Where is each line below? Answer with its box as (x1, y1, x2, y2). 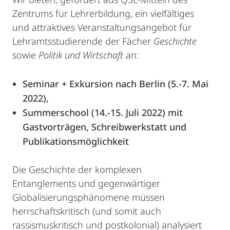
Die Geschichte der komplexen (12, 163, 142, 176)
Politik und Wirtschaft (39, 49, 123, 62)
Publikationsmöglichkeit (23, 135, 129, 148)
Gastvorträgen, (23, 121, 91, 133)
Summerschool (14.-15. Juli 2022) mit (23, 106, 183, 119)
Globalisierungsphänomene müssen (12, 191, 165, 204)
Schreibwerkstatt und (91, 121, 186, 133)
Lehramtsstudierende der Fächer (12, 35, 154, 48)
